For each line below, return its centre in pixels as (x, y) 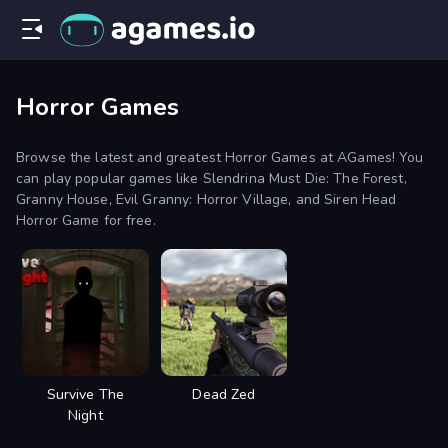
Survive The (85, 394)
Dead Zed (224, 394)
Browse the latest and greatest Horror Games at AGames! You (220, 158)
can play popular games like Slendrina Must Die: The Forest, (211, 179)
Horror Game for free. (86, 221)
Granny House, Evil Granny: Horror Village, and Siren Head (206, 200)
